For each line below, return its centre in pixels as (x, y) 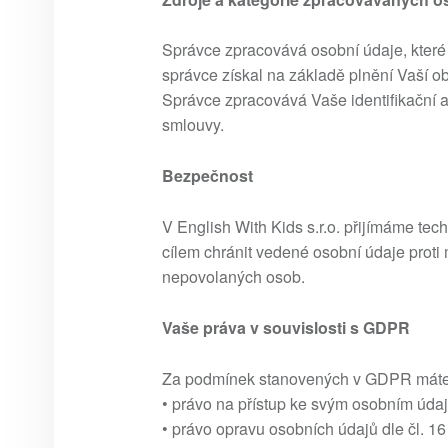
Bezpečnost (207, 176)
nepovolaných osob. (233, 277)
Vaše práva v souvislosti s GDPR (286, 328)
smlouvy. (193, 125)
